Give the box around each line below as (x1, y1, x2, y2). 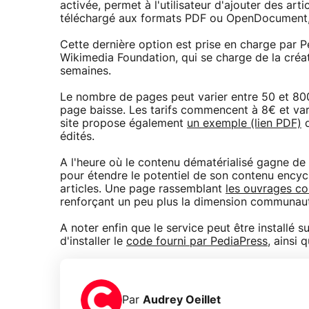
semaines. (60, 66, 111, 77)
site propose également (60, 118, 187, 130)
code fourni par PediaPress (126, 236, 268, 248)
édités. (60, 131, 94, 143)
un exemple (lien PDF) (187, 118, 301, 130)
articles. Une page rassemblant (60, 183, 226, 195)
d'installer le (60, 236, 126, 248)
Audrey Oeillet (143, 294, 221, 306)
